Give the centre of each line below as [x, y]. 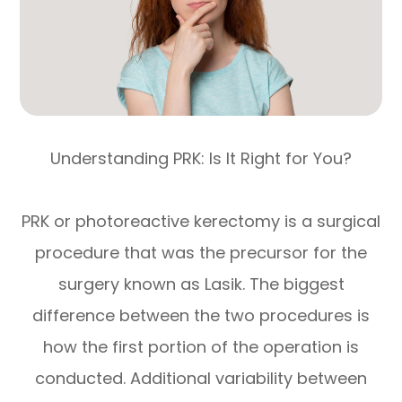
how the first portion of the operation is [201, 346]
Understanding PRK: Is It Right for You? [201, 158]
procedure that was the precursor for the [201, 252]
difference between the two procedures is [201, 315]
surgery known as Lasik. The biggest [201, 284]
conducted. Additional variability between [201, 378]
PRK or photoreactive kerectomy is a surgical [201, 221]
